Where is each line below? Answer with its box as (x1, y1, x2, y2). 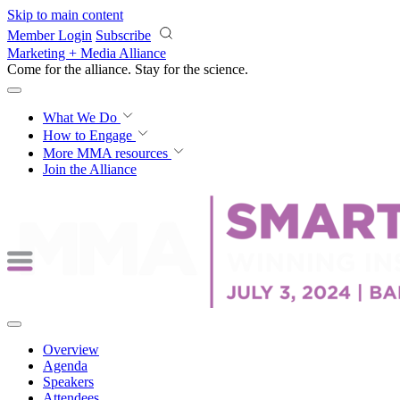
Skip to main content (7, 7, 123, 22)
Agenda (43, 358, 87, 373)
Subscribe (96, 28, 151, 43)
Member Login (7, 28, 92, 43)
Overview (43, 342, 99, 357)
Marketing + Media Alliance (7, 46, 166, 61)
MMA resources (73, 146, 168, 161)
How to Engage (43, 128, 136, 143)
